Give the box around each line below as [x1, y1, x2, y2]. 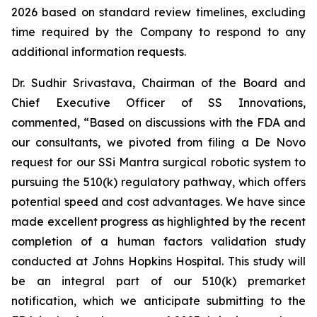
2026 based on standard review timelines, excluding [11, 5, 306, 19]
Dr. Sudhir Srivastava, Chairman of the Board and [11, 76, 306, 90]
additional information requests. [11, 45, 186, 59]
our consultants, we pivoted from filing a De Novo [11, 135, 306, 149]
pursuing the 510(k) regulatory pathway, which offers [11, 175, 306, 189]
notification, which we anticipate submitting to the [11, 294, 306, 308]
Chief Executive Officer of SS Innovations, [11, 96, 306, 110]
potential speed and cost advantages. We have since [11, 195, 306, 209]
